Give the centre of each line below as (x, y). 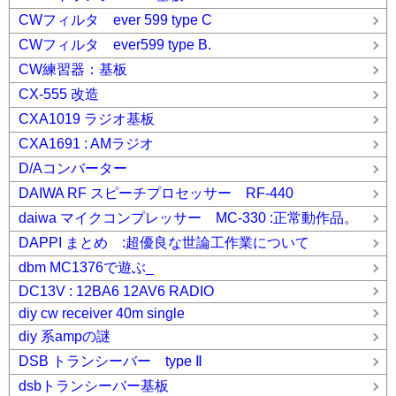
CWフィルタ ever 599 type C (115, 20)
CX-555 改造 (59, 95)
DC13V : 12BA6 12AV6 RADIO (116, 292)
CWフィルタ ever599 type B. (115, 45)
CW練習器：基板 (73, 70)
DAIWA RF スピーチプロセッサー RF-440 (156, 194)
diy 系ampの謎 (65, 337)
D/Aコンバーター (80, 169)
